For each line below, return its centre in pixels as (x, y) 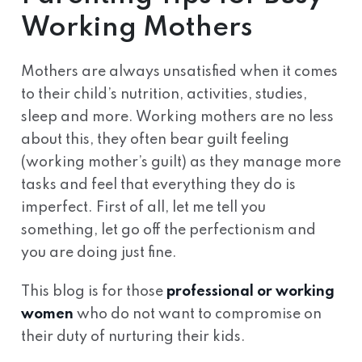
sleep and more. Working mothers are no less (177, 117)
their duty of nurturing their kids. (133, 337)
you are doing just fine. (99, 253)
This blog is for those (93, 292)
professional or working (250, 292)
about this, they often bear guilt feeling (155, 140)
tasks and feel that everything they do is (158, 185)
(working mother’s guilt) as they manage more (181, 162)
